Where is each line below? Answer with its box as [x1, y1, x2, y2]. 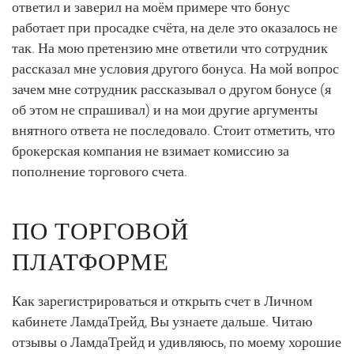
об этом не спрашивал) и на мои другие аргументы [12, 101, 318, 118]
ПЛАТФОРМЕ [12, 241, 169, 277]
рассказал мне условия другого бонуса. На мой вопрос [12, 60, 339, 77]
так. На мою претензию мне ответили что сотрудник [12, 40, 328, 56]
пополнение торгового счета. [12, 163, 187, 179]
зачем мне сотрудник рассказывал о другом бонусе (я [12, 81, 331, 97]
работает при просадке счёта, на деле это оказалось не [12, 19, 337, 36]
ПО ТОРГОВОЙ [12, 210, 189, 247]
